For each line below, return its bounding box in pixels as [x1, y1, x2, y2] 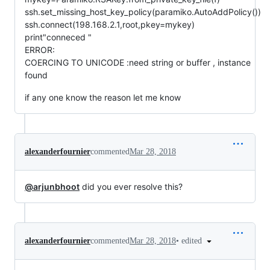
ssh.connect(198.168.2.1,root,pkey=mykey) [25, 19, 195, 30]
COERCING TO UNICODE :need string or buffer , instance [25, 57, 251, 67]
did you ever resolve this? [80, 181, 183, 192]
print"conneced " [25, 31, 92, 42]
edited [181, 236, 204, 245]
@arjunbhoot [25, 181, 80, 192]
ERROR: [25, 44, 55, 55]
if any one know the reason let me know [25, 92, 181, 102]
